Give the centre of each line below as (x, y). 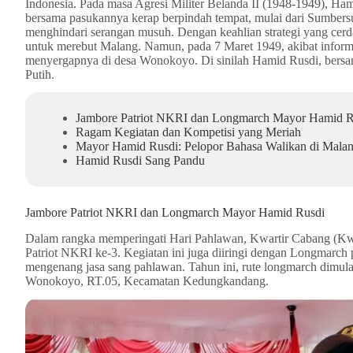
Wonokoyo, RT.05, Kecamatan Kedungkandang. (147, 281)
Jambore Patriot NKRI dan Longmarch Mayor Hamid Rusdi (175, 212)
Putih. (40, 74)
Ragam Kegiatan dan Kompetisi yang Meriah (188, 132)
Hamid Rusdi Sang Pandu (140, 160)
